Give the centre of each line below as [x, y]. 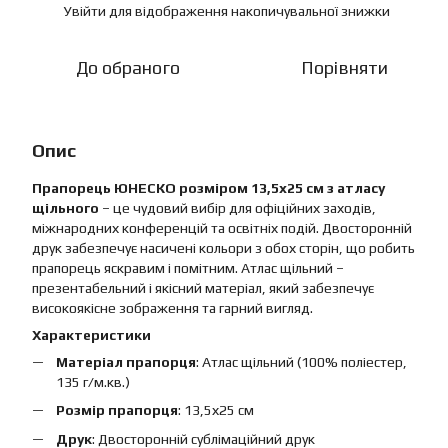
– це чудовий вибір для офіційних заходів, [237, 208]
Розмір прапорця [117, 410]
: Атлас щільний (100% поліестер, [301, 362]
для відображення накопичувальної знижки [248, 11]
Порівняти [344, 67]
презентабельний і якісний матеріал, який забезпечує [203, 288]
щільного [65, 208]
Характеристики [91, 335]
